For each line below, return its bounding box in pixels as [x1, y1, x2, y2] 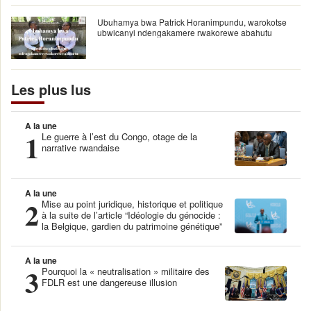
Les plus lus [11, 78, 92, 99]
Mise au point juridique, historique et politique [42, 197, 223, 211]
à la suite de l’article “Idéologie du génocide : [42, 208, 221, 222]
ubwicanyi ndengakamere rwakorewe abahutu [97, 26, 272, 39]
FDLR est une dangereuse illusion [42, 276, 177, 289]
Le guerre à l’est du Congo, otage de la [42, 130, 197, 144]
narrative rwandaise [42, 141, 119, 155]
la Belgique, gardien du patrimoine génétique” [42, 219, 222, 233]
